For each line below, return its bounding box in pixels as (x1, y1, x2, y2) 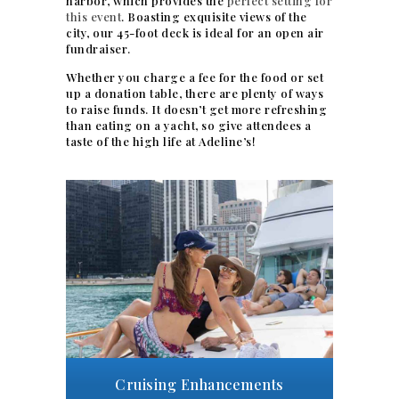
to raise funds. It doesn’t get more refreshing (66, 102, 327, 118)
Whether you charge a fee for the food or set (66, 69, 323, 85)
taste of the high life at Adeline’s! (66, 134, 256, 150)
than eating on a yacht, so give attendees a (66, 118, 312, 134)
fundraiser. (66, 41, 131, 57)
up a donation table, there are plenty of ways (66, 85, 324, 102)
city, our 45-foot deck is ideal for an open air (66, 25, 324, 41)
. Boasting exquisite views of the (121, 9, 307, 25)
